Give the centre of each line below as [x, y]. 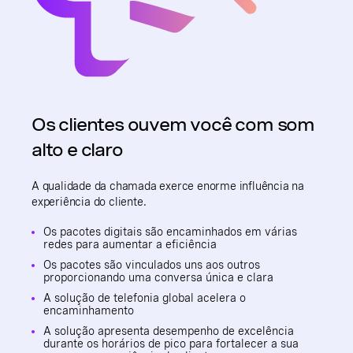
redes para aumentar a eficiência [130, 245]
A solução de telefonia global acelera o [145, 298]
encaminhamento [89, 311]
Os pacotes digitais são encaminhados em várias [170, 232]
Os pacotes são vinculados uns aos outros [152, 265]
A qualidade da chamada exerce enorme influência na [168, 186]
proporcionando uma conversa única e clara [158, 278]
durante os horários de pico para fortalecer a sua [171, 344]
